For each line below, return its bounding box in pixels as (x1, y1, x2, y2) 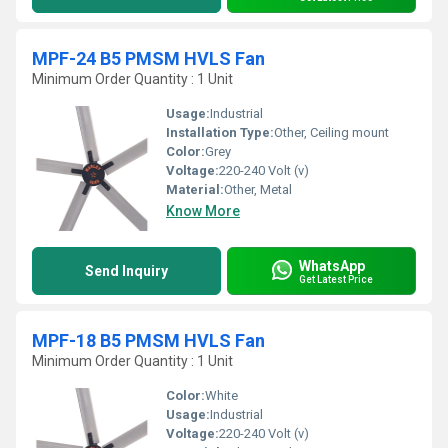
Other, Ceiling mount (274, 125, 389, 140)
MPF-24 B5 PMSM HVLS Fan (32, 48, 265, 69)
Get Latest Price (299, 273, 373, 285)
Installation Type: (166, 125, 274, 140)
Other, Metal (224, 182, 292, 197)
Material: (166, 182, 224, 197)
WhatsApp (299, 257, 365, 274)
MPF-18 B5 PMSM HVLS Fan (32, 330, 265, 351)
